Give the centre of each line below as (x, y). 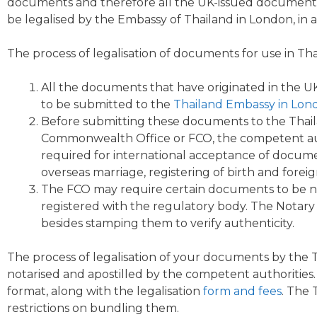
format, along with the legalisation (105, 291)
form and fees (242, 291)
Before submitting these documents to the (165, 121)
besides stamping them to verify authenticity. (168, 223)
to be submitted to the (107, 104)
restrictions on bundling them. (93, 308)
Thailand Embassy (224, 104)
